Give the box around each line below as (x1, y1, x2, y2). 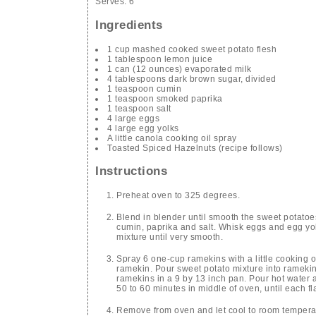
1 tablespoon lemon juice (107, 54, 212, 64)
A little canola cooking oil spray (107, 133, 237, 143)
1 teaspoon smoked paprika (107, 93, 223, 104)
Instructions (95, 164, 167, 178)
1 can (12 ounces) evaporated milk (107, 63, 252, 74)
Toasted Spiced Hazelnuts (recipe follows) (107, 142, 283, 153)
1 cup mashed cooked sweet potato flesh (107, 44, 276, 54)
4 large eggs (107, 113, 159, 123)
